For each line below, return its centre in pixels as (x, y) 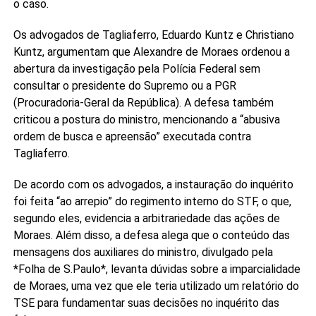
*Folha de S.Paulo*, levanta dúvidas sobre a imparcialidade (157, 269)
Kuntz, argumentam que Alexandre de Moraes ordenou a (151, 51)
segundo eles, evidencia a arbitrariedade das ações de (146, 218)
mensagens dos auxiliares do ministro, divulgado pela (143, 252)
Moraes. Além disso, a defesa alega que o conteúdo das (151, 235)
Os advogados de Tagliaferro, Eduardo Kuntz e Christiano (153, 35)
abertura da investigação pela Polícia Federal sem (136, 68)
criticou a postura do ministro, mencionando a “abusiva (146, 119)
